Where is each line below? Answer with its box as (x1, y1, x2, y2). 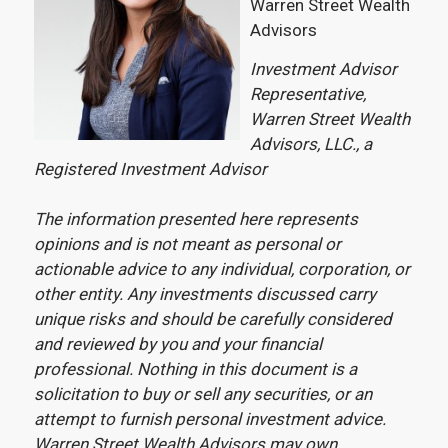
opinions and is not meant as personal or (33, 234, 341, 255)
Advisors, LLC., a (249, 134, 372, 155)
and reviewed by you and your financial (33, 334, 322, 355)
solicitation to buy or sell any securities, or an (33, 384, 372, 405)
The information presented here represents (33, 209, 358, 230)
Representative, (249, 84, 366, 105)
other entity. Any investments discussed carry (33, 284, 376, 305)
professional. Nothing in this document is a (33, 359, 357, 380)
